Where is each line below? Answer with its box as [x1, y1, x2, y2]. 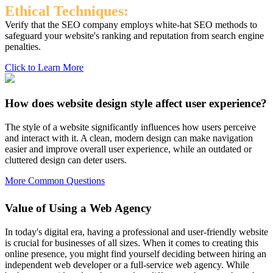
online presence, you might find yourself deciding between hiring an [5, 248, 266, 259]
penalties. [5, 41, 41, 52]
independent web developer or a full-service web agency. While [5, 259, 249, 270]
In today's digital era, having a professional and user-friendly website [5, 226, 268, 237]
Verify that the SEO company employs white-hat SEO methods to [5, 19, 257, 30]
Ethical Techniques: [5, 3, 129, 19]
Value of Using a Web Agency [5, 201, 152, 214]
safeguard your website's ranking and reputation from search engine [5, 30, 264, 41]
